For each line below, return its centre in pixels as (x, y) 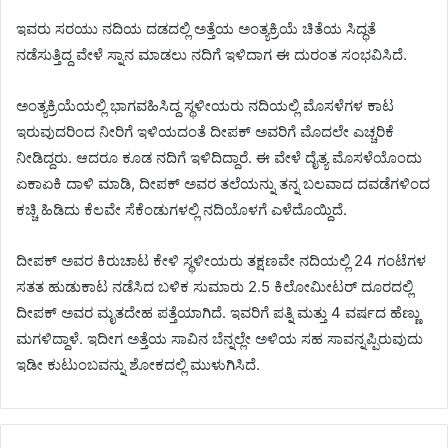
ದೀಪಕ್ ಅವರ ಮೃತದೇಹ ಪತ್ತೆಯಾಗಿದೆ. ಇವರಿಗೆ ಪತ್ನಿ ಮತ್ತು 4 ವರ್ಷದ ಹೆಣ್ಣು (218, 313)
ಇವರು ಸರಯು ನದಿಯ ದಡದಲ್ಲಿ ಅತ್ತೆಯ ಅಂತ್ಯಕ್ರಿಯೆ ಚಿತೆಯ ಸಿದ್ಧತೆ (196, 29)
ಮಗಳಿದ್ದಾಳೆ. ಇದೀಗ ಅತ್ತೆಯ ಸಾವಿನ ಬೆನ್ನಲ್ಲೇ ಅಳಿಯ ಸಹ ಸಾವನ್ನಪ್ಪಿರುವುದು (219, 339)
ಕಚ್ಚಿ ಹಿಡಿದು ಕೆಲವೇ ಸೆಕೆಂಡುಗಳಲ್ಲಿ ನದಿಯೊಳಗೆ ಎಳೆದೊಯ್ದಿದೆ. (181, 210)
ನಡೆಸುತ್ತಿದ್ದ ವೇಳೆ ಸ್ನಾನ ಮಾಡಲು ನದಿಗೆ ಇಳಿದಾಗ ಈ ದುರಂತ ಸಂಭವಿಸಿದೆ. (211, 55)
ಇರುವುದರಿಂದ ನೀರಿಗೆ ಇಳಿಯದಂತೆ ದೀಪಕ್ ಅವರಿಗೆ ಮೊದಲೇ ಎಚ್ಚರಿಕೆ (205, 132)
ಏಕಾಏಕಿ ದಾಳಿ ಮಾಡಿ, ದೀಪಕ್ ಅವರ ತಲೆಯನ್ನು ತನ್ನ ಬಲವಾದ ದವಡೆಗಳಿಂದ (223, 184)
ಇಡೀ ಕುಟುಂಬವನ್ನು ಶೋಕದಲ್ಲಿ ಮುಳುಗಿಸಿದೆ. (138, 365)
